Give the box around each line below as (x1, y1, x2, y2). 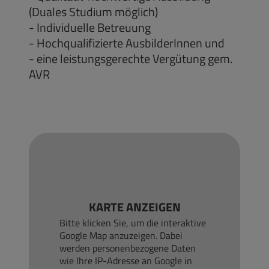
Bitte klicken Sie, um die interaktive (59, 214, 207, 230)
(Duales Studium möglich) (29, 2, 158, 21)
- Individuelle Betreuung (29, 17, 151, 37)
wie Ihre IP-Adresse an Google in (59, 252, 193, 268)
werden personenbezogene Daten (59, 240, 196, 255)
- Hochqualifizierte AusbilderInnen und (29, 33, 225, 52)
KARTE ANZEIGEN (88, 197, 181, 216)
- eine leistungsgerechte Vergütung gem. (29, 49, 232, 68)
